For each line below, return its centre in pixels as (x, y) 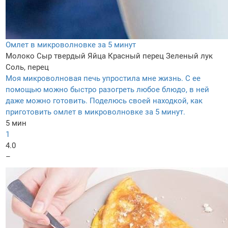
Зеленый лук (189, 56)
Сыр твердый (61, 56)
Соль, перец (27, 67)
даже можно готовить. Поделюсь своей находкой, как (104, 101)
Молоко (20, 56)
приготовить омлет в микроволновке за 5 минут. (95, 112)
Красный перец (136, 56)
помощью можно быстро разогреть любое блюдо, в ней (107, 90)
